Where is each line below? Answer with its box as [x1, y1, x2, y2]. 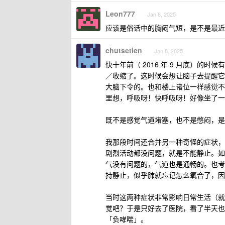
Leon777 [105, 9, 135, 19]
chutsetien [105, 45, 142, 55]
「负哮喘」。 [105, 214, 148, 224]
